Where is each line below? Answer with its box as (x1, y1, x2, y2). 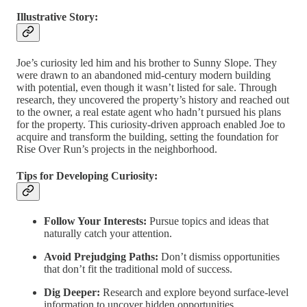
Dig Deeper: (44, 286, 100, 299)
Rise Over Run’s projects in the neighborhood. (16, 143, 217, 155)
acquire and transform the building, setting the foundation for (16, 130, 278, 143)
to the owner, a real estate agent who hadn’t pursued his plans (16, 106, 281, 118)
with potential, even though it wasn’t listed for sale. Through (16, 81, 277, 93)
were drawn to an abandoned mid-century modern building (16, 69, 271, 81)
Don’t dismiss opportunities (158, 251, 280, 263)
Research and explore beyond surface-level (100, 286, 288, 299)
